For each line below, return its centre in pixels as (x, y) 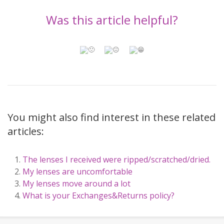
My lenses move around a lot (76, 183)
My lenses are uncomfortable (77, 171)
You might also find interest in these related (111, 117)
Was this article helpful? (112, 19)
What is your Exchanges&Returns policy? (98, 195)
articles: (26, 131)
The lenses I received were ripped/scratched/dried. (116, 159)
